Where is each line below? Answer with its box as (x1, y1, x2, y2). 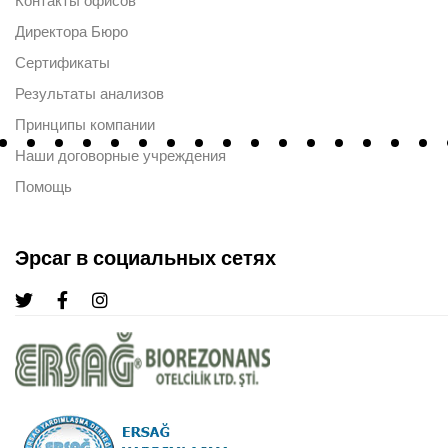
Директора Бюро (15, 22, 128, 41)
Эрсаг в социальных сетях (15, 245, 276, 270)
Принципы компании (15, 115, 155, 134)
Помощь (15, 177, 72, 196)
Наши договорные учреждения (15, 146, 226, 165)
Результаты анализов (15, 84, 164, 103)
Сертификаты (15, 53, 110, 72)
